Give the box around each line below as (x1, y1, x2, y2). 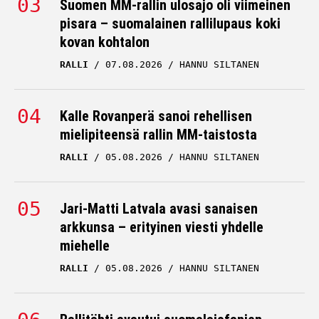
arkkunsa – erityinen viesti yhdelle (60, 219, 263, 236)
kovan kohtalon (60, 33, 150, 51)
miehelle (60, 237, 110, 254)
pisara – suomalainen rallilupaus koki (60, 15, 281, 32)
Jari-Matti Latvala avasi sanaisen (60, 200, 258, 217)
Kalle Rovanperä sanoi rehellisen (60, 108, 252, 125)
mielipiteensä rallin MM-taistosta (60, 126, 257, 143)
